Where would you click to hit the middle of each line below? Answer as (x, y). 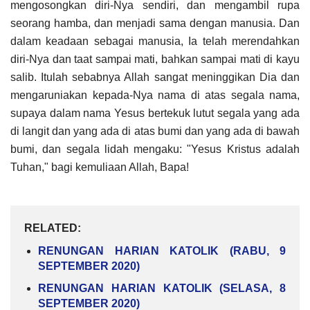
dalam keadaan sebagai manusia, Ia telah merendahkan (155, 41)
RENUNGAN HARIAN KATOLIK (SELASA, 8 (162, 288)
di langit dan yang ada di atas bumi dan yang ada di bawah (155, 131)
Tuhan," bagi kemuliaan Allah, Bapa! (100, 167)
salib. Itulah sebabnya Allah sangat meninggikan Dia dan (155, 77)
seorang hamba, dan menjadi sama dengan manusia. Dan (155, 23)
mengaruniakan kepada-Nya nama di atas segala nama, (155, 95)
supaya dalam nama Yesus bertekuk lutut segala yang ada (155, 113)
